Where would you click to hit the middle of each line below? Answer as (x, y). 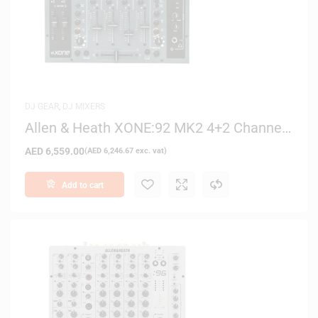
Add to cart (82, 185)
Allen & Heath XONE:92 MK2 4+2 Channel (155, 127)
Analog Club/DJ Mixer (94, 142)
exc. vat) (150, 150)
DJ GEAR (42, 106)
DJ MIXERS (84, 106)
